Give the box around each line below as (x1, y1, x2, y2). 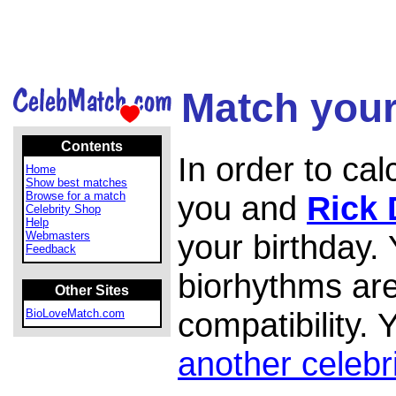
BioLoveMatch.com (26, 307, 125, 320)
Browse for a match (26, 189, 126, 202)
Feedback (26, 242, 76, 255)
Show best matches (26, 176, 127, 189)
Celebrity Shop (26, 202, 101, 216)
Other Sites (55, 283, 129, 298)
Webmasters (26, 229, 90, 242)
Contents (61, 139, 123, 154)
